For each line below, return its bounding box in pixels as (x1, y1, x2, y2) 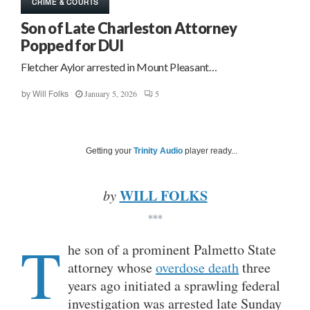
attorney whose (68, 258, 156, 277)
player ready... (183, 146, 237, 156)
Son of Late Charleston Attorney (21, 19, 237, 38)
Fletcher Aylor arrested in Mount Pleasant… (21, 60, 217, 74)
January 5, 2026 (84, 88, 137, 100)
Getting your (86, 146, 134, 156)
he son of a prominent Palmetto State (68, 240, 276, 259)
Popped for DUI (21, 36, 124, 55)
